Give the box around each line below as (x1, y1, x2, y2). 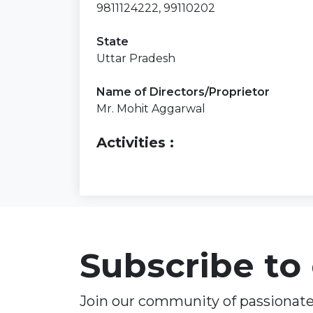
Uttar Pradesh (96, 51, 175, 65)
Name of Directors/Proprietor (96, 85, 270, 99)
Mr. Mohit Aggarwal (96, 101, 205, 115)
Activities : (96, 133, 174, 151)
